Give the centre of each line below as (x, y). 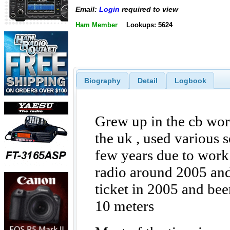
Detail (147, 80)
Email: (87, 9)
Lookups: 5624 (149, 25)
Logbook (190, 80)
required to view (149, 9)
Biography (102, 80)
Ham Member (97, 25)
